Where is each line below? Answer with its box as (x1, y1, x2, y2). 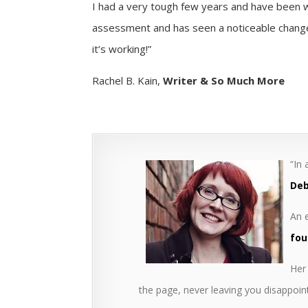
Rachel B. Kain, (92, 73, 164, 87)
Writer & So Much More (163, 73, 285, 87)
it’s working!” (92, 41, 152, 56)
